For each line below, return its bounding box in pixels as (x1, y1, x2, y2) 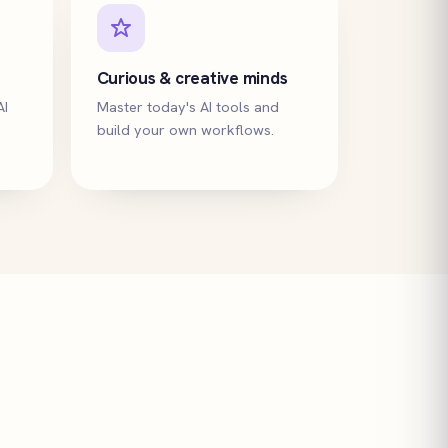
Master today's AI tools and (96, 97, 279, 116)
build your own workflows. (96, 120, 274, 139)
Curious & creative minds (96, 67, 288, 89)
